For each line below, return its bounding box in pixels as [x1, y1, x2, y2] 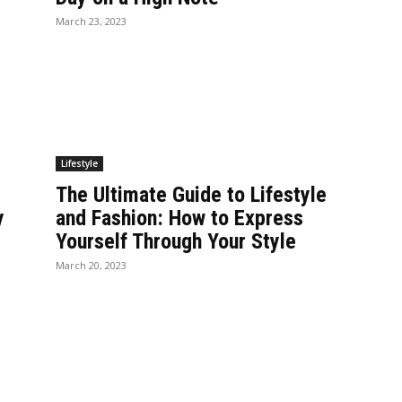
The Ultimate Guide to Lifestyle [56, 181, 327, 207]
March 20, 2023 [56, 258, 127, 272]
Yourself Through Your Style [56, 228, 296, 254]
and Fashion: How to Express [56, 205, 303, 231]
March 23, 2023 [56, 13, 127, 28]
